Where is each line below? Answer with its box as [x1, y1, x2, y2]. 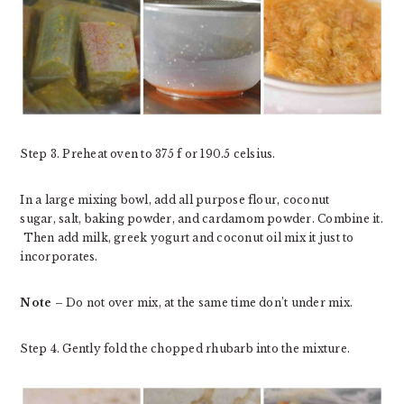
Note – [20, 295, 67, 309]
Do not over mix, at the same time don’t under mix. [66, 295, 353, 309]
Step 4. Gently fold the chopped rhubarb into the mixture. [20, 341, 351, 355]
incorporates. [20, 249, 98, 263]
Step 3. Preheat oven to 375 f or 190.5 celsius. [20, 146, 276, 161]
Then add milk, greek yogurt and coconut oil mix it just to [20, 230, 354, 244]
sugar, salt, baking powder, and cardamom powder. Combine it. [20, 211, 383, 225]
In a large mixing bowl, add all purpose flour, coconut [20, 192, 330, 207]
